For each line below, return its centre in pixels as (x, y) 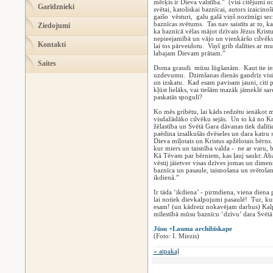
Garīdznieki (56, 7)
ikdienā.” (167, 177)
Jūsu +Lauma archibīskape (193, 229)
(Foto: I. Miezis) (176, 236)
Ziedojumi (54, 26)
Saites (47, 63)
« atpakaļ (166, 251)
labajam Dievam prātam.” (189, 53)
